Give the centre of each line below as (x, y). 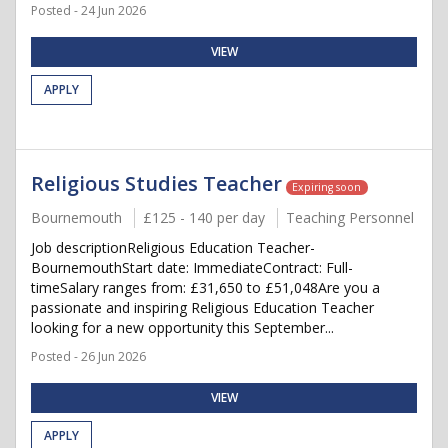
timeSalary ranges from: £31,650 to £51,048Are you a (205, 287)
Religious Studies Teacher (156, 183)
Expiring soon (327, 187)
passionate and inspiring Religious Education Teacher (202, 307)
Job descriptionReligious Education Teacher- (173, 247)
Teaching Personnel (350, 217)
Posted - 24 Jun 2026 (88, 10)
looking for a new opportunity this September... (182, 327)
